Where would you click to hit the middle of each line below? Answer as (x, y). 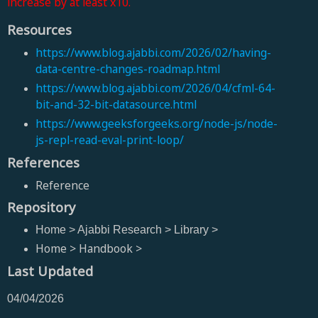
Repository (41, 207)
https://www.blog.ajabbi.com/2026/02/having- (153, 52)
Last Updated (50, 271)
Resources (39, 29)
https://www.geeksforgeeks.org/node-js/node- (156, 123)
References (43, 162)
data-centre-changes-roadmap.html (127, 68)
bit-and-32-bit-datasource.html (116, 104)
